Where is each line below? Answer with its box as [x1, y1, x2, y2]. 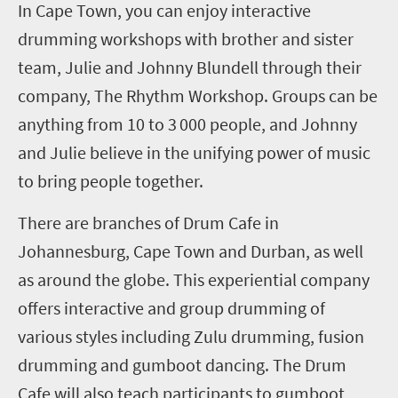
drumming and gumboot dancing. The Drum [18, 354, 346, 376]
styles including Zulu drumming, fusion [72, 325, 364, 347]
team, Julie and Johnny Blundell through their [18, 56, 362, 78]
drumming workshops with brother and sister [18, 28, 354, 50]
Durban [247, 240, 306, 262]
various [18, 325, 72, 347]
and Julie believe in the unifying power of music [18, 141, 370, 163]
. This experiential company [165, 268, 370, 291]
